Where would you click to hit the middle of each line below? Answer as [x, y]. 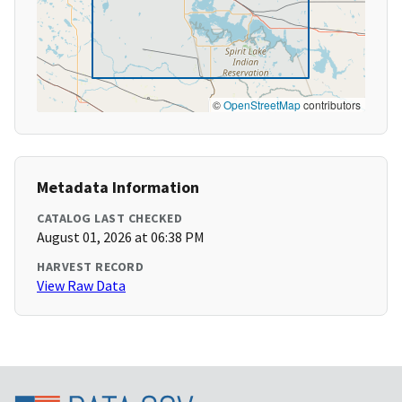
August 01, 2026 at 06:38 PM [121, 237]
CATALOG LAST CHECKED [109, 218]
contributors [331, 105]
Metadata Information [118, 188]
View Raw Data [81, 286]
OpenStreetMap [262, 105]
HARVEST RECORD [90, 267]
